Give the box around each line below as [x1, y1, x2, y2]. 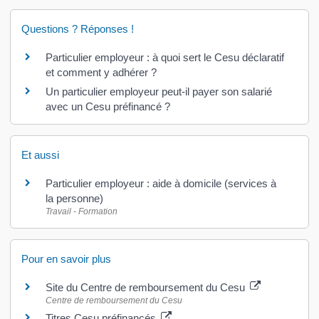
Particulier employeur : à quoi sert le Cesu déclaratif [45, 51, 284, 64]
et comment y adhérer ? [45, 66, 157, 79]
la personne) [45, 192, 103, 205]
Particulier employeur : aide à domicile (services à [45, 177, 276, 190]
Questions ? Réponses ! [21, 23, 134, 36]
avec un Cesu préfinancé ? [45, 100, 170, 113]
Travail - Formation [45, 206, 117, 217]
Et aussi [21, 149, 59, 162]
